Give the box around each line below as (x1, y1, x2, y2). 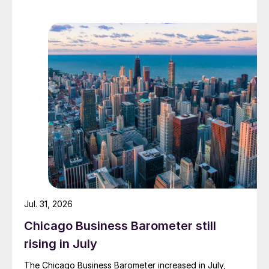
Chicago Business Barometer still (24, 219, 216, 234)
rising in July (24, 237, 97, 252)
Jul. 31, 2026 (24, 199, 73, 210)
